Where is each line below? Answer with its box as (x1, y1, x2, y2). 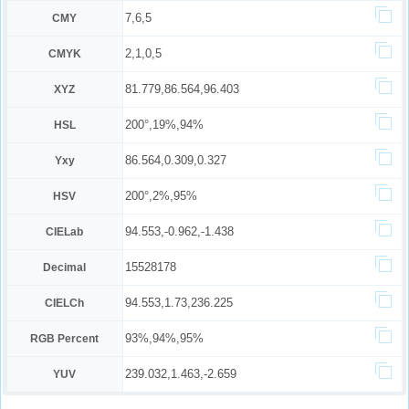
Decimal (43, 261, 87, 274)
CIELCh (45, 297, 85, 309)
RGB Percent (30, 332, 100, 345)
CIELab (46, 225, 84, 238)
